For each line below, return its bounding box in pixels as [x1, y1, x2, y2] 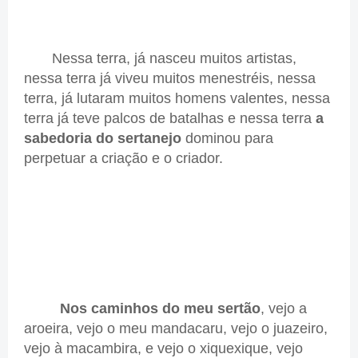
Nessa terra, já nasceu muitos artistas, [24, 50, 296, 66]
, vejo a [261, 300, 307, 316]
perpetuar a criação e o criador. [24, 149, 223, 166]
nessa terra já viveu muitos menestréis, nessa [24, 70, 316, 86]
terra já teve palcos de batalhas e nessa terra [24, 109, 316, 126]
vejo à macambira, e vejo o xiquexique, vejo [24, 340, 303, 356]
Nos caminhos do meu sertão [24, 300, 261, 316]
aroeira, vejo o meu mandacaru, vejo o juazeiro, [24, 320, 328, 336]
